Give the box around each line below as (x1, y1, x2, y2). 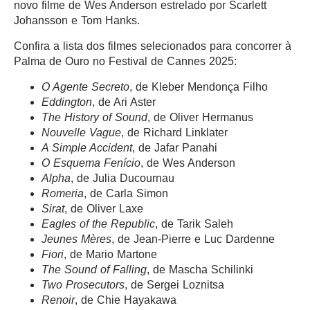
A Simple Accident (42, 142, 132, 154)
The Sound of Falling (42, 264, 147, 276)
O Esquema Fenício (42, 157, 140, 170)
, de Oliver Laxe (64, 203, 143, 215)
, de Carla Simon (84, 188, 168, 200)
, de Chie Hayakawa (75, 294, 176, 307)
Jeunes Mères (42, 233, 111, 246)
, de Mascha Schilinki (147, 264, 253, 276)
